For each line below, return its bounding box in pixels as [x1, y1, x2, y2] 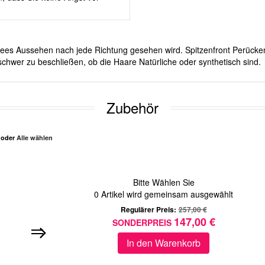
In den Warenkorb [127, 236, 201, 250]
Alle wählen [17, 133, 53, 143]
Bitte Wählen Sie [132, 176, 195, 189]
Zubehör [106, 97, 159, 118]
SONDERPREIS [112, 216, 172, 229]
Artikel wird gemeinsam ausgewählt [99, 188, 233, 201]
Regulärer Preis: [120, 204, 176, 215]
